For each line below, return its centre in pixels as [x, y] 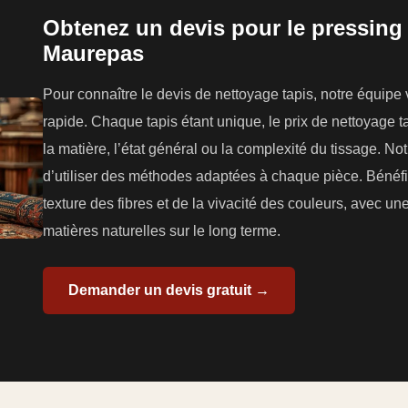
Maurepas [94, 54]
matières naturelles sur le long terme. [162, 231]
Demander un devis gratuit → [169, 291]
